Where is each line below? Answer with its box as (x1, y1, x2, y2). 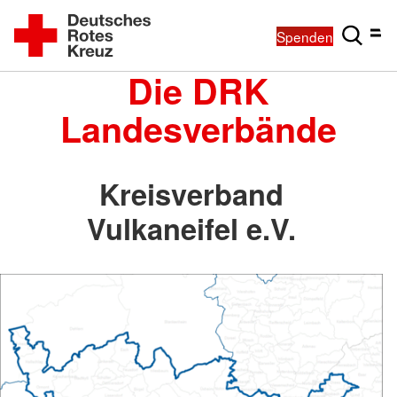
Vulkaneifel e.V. (87, 206, 296, 249)
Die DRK (128, 66, 269, 115)
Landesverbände (60, 104, 337, 153)
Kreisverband (99, 172, 284, 214)
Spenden (276, 26, 333, 46)
